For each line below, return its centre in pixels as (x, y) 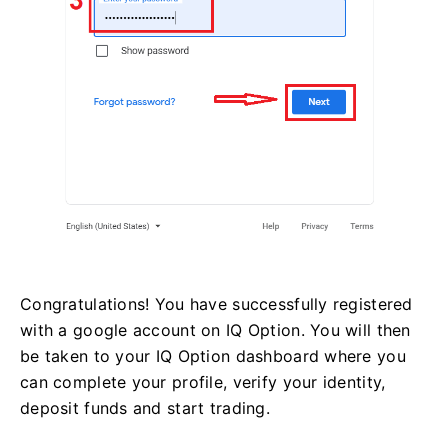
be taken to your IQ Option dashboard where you (213, 355)
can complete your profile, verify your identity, (203, 381)
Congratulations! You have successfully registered (216, 303)
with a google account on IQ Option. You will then (215, 329)
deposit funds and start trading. (145, 407)
